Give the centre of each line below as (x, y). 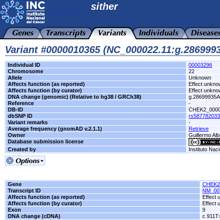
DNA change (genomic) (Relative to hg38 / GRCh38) (75, 97)
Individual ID (24, 65)
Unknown (200, 78)
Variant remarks (28, 122)
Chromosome (26, 71)
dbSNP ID (20, 116)
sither (104, 6)
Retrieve (199, 129)
